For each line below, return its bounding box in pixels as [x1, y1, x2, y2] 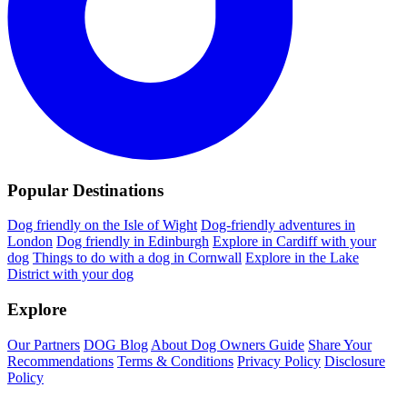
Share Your [308, 336, 372, 352]
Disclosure [324, 352, 385, 369]
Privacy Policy [237, 352, 321, 369]
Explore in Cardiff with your [213, 233, 376, 250]
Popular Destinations [7, 180, 164, 200]
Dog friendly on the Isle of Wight [7, 217, 197, 233]
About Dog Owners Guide [151, 336, 304, 352]
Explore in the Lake [245, 250, 359, 266]
